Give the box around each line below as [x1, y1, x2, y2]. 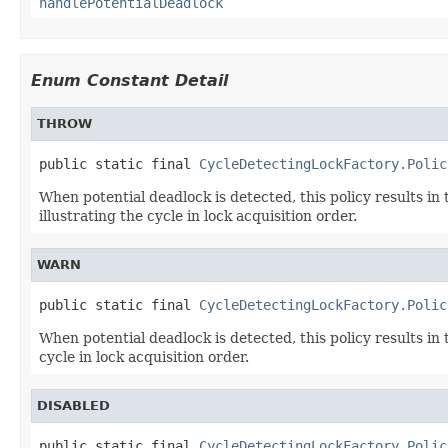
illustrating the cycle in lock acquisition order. [39, 207, 357, 224]
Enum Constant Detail [31, 70, 228, 90]
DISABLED [37, 397, 110, 413]
